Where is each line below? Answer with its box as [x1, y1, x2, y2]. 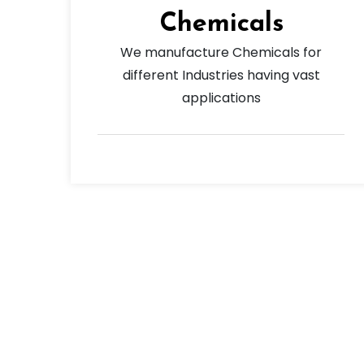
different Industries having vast [122, 66, 320, 85]
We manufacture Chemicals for [120, 43, 322, 63]
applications [181, 89, 261, 108]
